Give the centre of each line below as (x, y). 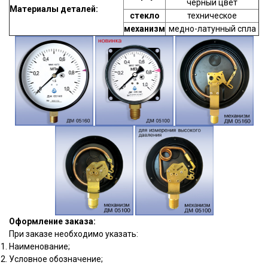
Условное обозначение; (56, 259)
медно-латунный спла (212, 29)
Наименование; (39, 246)
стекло (144, 16)
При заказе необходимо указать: (74, 234)
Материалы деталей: (54, 9)
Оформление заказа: (52, 221)
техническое (212, 16)
